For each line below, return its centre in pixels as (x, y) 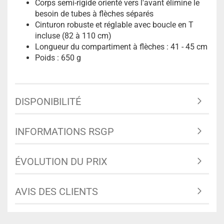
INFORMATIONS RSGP (64, 131)
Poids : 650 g (58, 58)
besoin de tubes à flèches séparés (94, 14)
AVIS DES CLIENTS (56, 191)
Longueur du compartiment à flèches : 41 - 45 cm (121, 47)
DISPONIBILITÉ (48, 101)
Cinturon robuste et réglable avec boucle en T (114, 25)
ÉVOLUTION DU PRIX (61, 161)
